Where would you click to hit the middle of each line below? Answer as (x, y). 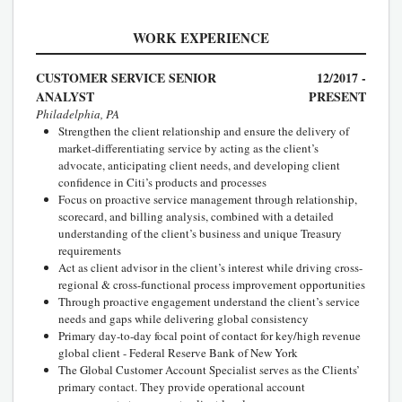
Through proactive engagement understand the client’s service (209, 301)
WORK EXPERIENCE (201, 37)
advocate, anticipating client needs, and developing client (199, 165)
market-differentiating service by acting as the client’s (188, 148)
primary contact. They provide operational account (182, 386)
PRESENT (337, 96)
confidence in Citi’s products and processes (162, 182)
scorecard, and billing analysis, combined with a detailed (196, 216)
